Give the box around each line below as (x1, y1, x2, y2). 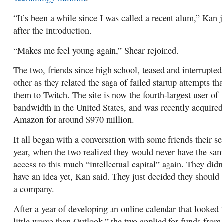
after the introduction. (13, 24, 92, 37)
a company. (13, 183, 54, 195)
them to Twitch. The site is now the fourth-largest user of (13, 89, 218, 101)
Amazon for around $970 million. (13, 113, 134, 126)
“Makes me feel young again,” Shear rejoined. (13, 44, 179, 56)
